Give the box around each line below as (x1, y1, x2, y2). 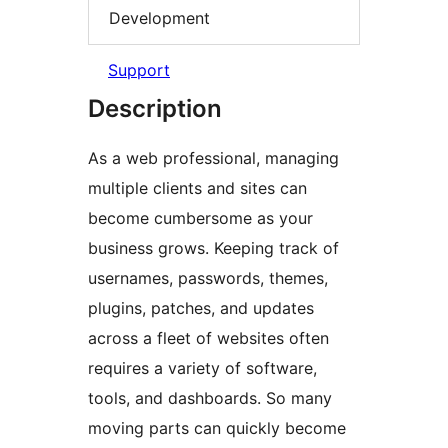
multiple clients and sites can (88, 178, 307, 199)
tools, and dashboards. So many (88, 388, 332, 409)
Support (108, 60, 170, 81)
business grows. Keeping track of (88, 238, 339, 259)
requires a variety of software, (88, 358, 317, 379)
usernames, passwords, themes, (88, 268, 328, 289)
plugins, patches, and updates (88, 298, 314, 319)
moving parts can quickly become (88, 418, 346, 439)
